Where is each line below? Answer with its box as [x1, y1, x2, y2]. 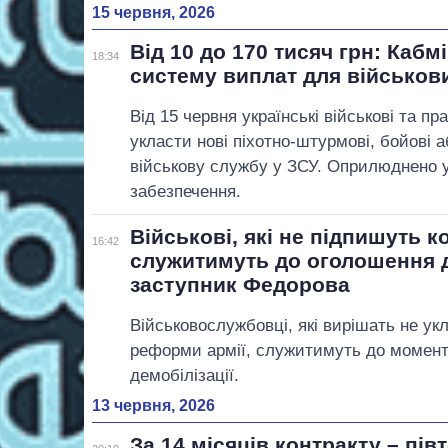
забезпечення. [130, 181, 242, 201]
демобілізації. [130, 365, 240, 385]
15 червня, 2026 [92, 3, 215, 21]
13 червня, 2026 [92, 396, 215, 414]
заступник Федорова [130, 272, 351, 296]
